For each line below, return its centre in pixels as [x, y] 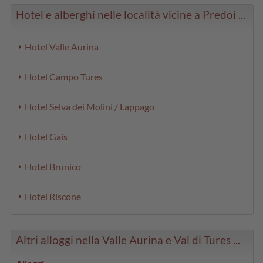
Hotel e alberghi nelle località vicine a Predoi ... [131, 14]
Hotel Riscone [53, 196]
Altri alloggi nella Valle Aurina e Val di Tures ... [128, 240]
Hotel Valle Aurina [62, 46]
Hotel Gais [46, 136]
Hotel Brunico [53, 166]
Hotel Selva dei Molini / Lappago [90, 106]
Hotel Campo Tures [64, 76]
